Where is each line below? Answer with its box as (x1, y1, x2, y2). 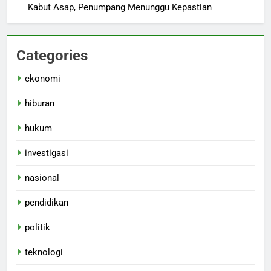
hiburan (25, 97, 54, 109)
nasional (25, 172, 59, 183)
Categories (16, 47, 88, 64)
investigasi (25, 147, 68, 158)
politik (25, 221, 50, 233)
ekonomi (25, 73, 60, 84)
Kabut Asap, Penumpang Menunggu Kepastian (28, 1, 212, 13)
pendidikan (25, 197, 68, 208)
